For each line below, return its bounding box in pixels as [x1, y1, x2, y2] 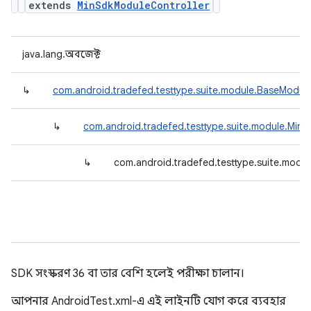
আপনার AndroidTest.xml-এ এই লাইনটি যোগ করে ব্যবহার [11, 294, 286, 308]
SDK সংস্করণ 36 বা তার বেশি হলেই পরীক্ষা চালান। [11, 267, 244, 280]
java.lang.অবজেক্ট [22, 48, 101, 60]
